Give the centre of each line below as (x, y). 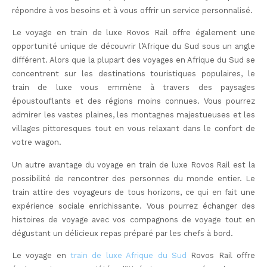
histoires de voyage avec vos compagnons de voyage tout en (133, 219)
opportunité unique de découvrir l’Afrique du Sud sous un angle (133, 46)
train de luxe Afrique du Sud (128, 256)
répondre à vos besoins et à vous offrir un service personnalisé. (132, 10)
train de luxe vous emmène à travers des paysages (133, 88)
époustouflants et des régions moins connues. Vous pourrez (133, 101)
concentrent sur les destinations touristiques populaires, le (133, 74)
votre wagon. (37, 142)
